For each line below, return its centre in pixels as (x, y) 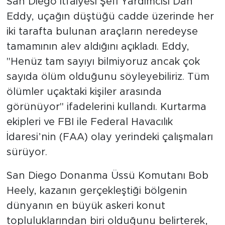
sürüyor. (27, 152)
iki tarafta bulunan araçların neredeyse (102, 31)
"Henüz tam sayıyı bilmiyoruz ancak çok (103, 62)
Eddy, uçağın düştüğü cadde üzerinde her (110, 16)
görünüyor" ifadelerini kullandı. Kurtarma (106, 107)
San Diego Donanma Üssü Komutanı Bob (107, 176)
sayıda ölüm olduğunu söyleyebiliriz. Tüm (108, 77)
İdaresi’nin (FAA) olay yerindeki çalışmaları (109, 137)
